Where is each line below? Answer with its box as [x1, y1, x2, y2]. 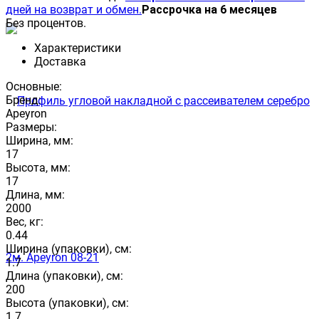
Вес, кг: [6, 214, 43, 229]
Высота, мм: [6, 160, 70, 174]
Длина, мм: [6, 187, 65, 202]
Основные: [6, 79, 62, 93]
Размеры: [6, 120, 57, 134]
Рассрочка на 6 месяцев [142, 2, 277, 16]
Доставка [34, 54, 86, 68]
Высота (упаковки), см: [6, 296, 129, 310]
